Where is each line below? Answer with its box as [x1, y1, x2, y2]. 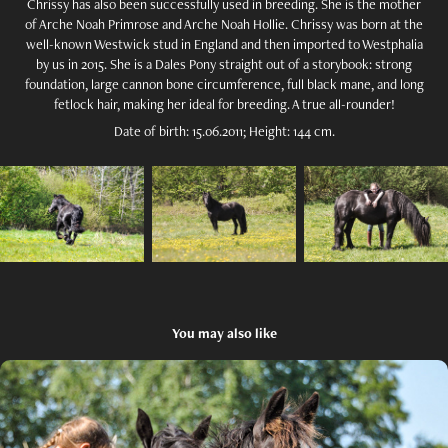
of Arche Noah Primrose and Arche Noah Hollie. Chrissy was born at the [25, 15, 423, 33]
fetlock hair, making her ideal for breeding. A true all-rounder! [53, 95, 395, 113]
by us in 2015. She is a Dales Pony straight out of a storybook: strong [36, 55, 412, 73]
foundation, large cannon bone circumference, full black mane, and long [24, 75, 424, 93]
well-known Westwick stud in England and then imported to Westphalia [25, 35, 423, 53]
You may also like [171, 323, 277, 342]
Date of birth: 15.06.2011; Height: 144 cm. [113, 122, 335, 140]
